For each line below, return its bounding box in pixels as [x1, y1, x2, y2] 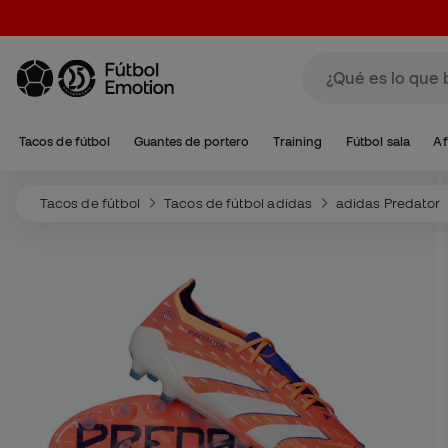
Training [272, 134, 323, 149]
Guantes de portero [133, 134, 250, 149]
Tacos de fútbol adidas [164, 195, 312, 211]
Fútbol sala [345, 134, 410, 149]
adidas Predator [336, 195, 441, 211]
